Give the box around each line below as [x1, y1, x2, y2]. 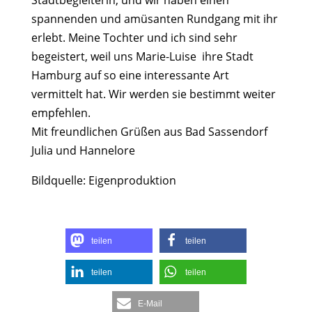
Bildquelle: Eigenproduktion [31, 173, 176, 189]
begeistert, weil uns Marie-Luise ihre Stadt [31, 49, 253, 65]
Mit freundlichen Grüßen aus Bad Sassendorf [31, 124, 267, 140]
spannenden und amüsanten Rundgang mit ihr [31, 11, 278, 27]
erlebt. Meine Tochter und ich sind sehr [31, 30, 237, 46]
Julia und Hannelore [31, 143, 135, 159]
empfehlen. [31, 105, 91, 121]
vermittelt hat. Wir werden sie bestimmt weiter [31, 86, 276, 102]
